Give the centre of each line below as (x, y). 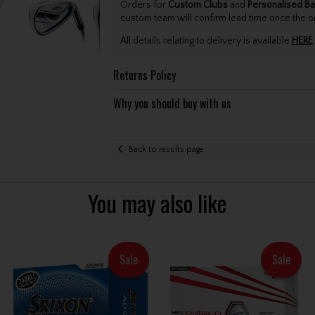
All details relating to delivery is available (206, 41)
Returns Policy (144, 75)
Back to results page (166, 150)
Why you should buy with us (172, 103)
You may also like (157, 202)
